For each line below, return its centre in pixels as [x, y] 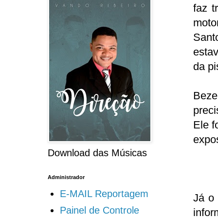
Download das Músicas [97, 153]
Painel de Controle [99, 210]
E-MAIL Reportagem [104, 194]
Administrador [66, 177]
